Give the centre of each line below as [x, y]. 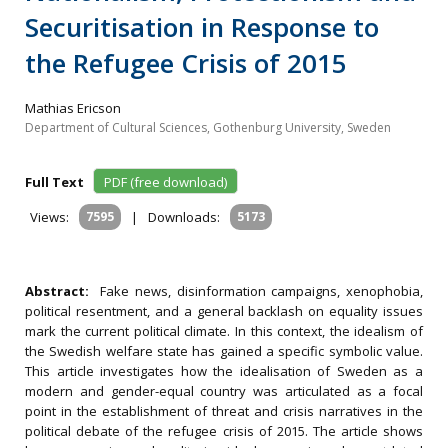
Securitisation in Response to [202, 27]
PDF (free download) [165, 182]
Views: [49, 217]
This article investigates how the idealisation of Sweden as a [224, 371]
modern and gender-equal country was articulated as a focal [224, 391]
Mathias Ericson [73, 108]
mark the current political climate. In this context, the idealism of [224, 331]
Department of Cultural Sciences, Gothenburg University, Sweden [208, 127]
